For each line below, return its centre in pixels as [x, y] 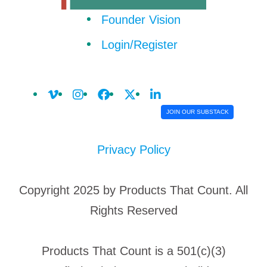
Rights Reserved [133, 210]
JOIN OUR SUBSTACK [197, 112]
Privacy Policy [133, 150]
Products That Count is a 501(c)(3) [133, 251]
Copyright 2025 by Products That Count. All [133, 190]
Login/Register [139, 45]
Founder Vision [141, 20]
